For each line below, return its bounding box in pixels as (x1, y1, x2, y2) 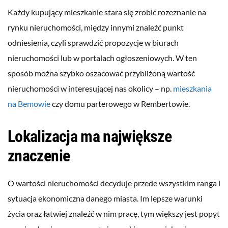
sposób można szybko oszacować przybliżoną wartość (8, 68, 195, 78)
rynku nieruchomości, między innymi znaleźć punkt (8, 22, 184, 33)
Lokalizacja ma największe (8, 127, 172, 147)
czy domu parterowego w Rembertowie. (50, 99, 190, 109)
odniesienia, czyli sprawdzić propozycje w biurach (8, 38, 179, 48)
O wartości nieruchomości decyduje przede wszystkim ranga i (8, 178, 220, 188)
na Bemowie (8, 99, 50, 109)
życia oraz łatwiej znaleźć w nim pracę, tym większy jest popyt (8, 209, 220, 219)
